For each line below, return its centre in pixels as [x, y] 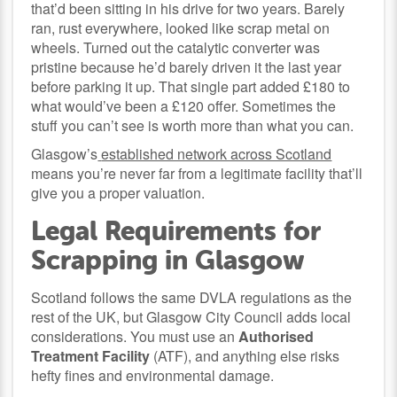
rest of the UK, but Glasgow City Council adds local [191, 316]
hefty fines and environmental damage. [153, 375]
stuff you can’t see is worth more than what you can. [193, 125]
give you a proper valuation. [118, 192]
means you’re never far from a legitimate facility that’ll [197, 173]
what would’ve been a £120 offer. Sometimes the [184, 105]
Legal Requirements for [176, 230]
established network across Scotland [217, 153]
